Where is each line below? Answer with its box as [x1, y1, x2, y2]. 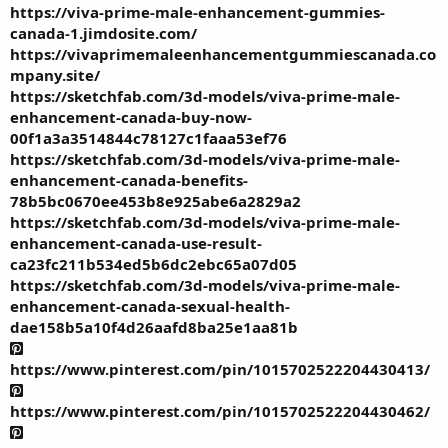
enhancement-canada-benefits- [10, 169, 248, 190]
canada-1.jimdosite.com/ [10, 22, 197, 43]
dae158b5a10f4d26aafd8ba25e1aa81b [10, 316, 298, 337]
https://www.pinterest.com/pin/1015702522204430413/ [10, 358, 430, 379]
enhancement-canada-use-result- [10, 232, 262, 253]
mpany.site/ [10, 64, 100, 85]
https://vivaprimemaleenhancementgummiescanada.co [10, 43, 436, 64]
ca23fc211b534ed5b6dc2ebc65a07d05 [10, 253, 297, 274]
